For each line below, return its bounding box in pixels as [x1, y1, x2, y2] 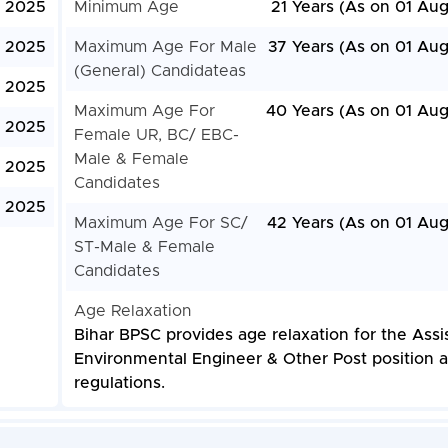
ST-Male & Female [73, 239, 215, 256]
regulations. [73, 375, 165, 392]
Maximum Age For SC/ [73, 215, 248, 232]
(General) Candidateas [73, 63, 246, 80]
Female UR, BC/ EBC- [73, 127, 239, 144]
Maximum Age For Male [73, 39, 257, 56]
